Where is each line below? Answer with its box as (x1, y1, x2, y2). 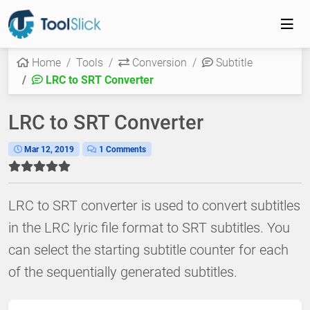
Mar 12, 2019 (24, 144, 74, 154)
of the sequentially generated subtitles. (8, 263, 237, 280)
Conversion (129, 55, 187, 69)
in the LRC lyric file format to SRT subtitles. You (8, 219, 290, 236)
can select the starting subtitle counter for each (8, 241, 289, 258)
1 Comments (97, 144, 147, 154)
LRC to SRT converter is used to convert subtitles (8, 197, 300, 214)
